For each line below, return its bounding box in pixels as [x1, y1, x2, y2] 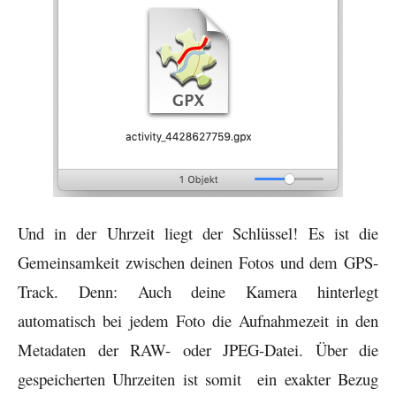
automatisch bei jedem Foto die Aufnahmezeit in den [18, 308, 378, 331]
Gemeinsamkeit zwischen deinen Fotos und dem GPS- [18, 250, 378, 273]
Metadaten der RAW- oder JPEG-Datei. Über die [18, 338, 378, 361]
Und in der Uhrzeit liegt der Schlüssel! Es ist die [18, 221, 378, 244]
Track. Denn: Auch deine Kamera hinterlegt [18, 279, 378, 302]
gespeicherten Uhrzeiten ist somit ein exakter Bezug [18, 367, 378, 390]
